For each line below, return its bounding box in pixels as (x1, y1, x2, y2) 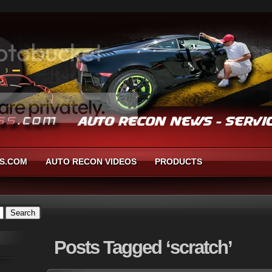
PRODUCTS (155, 157, 202, 166)
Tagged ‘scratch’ (99, 237, 232, 258)
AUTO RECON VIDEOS (46, 157, 137, 166)
